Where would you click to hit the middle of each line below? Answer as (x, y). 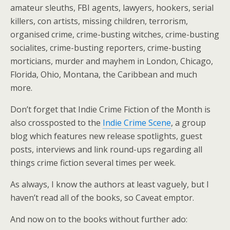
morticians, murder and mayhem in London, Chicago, (112, 61)
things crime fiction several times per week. (93, 163)
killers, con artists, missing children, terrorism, (99, 21)
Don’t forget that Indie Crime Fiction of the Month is (110, 109)
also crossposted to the (56, 123)
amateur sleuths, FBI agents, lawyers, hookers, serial (112, 8)
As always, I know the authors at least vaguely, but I (110, 184)
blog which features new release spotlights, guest (106, 136)
